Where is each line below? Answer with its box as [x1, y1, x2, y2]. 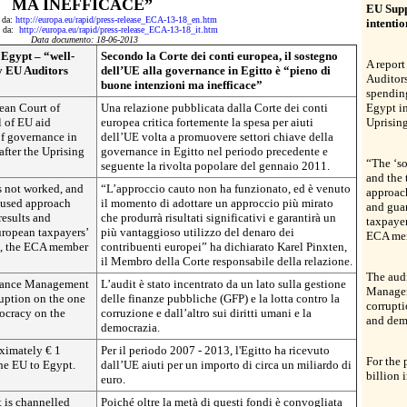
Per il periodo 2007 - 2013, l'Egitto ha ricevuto [101, 343, 330, 357]
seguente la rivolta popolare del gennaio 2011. [101, 159, 330, 173]
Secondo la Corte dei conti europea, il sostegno [101, 49, 338, 63]
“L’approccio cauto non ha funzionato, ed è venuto [101, 182, 351, 195]
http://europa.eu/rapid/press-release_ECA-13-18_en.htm [15, 15, 217, 25]
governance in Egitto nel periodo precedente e [101, 144, 328, 158]
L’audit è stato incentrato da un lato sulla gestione [101, 277, 346, 291]
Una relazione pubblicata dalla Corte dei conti [101, 101, 328, 114]
